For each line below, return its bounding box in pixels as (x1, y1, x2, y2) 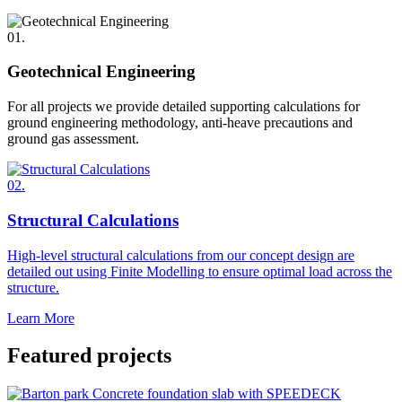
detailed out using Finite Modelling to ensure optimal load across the (7, 263, 392, 279)
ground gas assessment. (7, 131, 139, 147)
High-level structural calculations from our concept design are (7, 247, 354, 263)
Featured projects (7, 344, 171, 368)
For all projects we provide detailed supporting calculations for (7, 99, 360, 115)
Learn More (7, 310, 74, 326)
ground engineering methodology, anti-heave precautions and (7, 115, 353, 131)
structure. (7, 279, 59, 295)
